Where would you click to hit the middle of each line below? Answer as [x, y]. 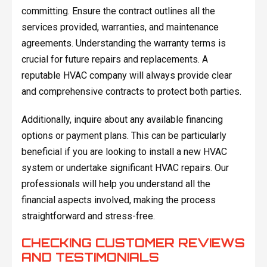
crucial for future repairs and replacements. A [114, 59]
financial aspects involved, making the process [118, 200]
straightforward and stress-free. [88, 216]
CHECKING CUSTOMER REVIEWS [133, 243]
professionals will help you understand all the [116, 184]
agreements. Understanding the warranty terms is [123, 43]
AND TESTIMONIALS [90, 257]
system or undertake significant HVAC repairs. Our [125, 167]
